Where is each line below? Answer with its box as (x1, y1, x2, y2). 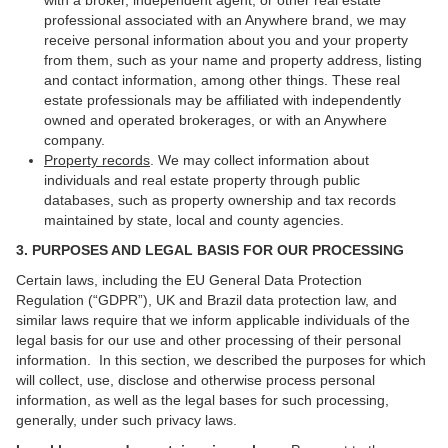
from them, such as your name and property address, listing (44, 52, 422, 68)
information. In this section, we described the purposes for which (16, 352, 426, 368)
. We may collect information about (150, 152, 369, 168)
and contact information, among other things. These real (44, 72, 400, 88)
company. (44, 132, 105, 148)
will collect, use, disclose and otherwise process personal (16, 372, 375, 388)
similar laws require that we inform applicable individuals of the (16, 312, 410, 328)
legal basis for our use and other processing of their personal (16, 332, 401, 348)
